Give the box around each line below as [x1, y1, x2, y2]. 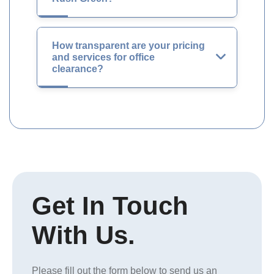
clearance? [52, 64, 103, 74]
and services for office [52, 52, 155, 62]
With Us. [32, 221, 135, 250]
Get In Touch [32, 191, 188, 220]
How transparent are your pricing [52, 40, 205, 51]
